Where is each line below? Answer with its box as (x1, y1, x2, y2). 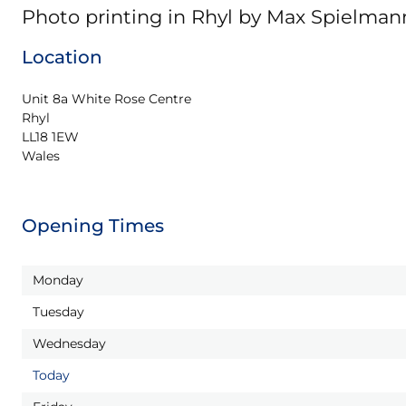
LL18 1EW (22, 129, 79, 145)
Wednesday (33, 335, 106, 352)
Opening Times (22, 215, 164, 237)
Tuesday (33, 304, 84, 320)
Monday (33, 272, 83, 288)
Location (22, 46, 102, 68)
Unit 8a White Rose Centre (22, 91, 191, 107)
